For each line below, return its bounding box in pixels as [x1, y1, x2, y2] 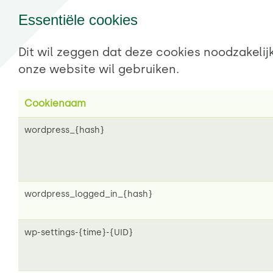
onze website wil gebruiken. [18, 62, 179, 77]
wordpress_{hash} [24, 125, 104, 136]
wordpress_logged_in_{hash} [24, 189, 152, 200]
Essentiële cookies [18, 12, 138, 29]
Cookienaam [24, 97, 86, 110]
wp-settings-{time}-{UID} [24, 227, 133, 238]
